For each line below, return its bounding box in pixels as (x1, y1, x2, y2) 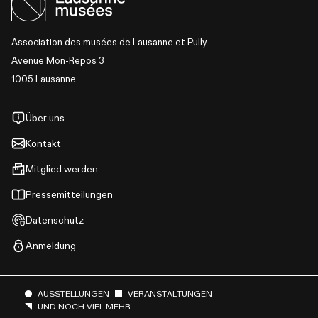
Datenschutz (26, 215, 84, 226)
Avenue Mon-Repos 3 (11, 56, 104, 66)
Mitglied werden (26, 164, 98, 175)
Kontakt (26, 138, 61, 149)
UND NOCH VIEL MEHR (38, 302, 131, 312)
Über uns (26, 113, 65, 124)
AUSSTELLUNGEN (38, 290, 110, 299)
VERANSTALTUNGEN (128, 290, 213, 299)
